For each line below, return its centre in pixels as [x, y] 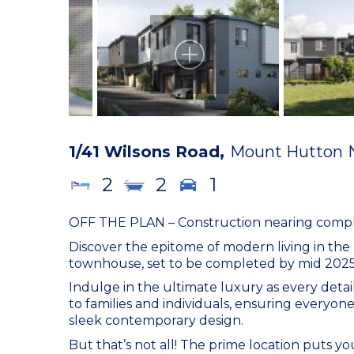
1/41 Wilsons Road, [147, 151]
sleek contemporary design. [156, 321]
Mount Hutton [286, 151]
